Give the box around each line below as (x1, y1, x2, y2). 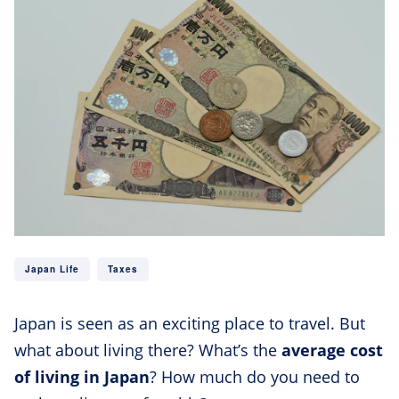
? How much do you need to (150, 366, 360, 387)
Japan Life (25, 263, 79, 275)
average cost (281, 339, 383, 361)
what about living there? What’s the (14, 339, 281, 361)
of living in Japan (14, 366, 150, 387)
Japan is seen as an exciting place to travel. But (14, 313, 365, 334)
